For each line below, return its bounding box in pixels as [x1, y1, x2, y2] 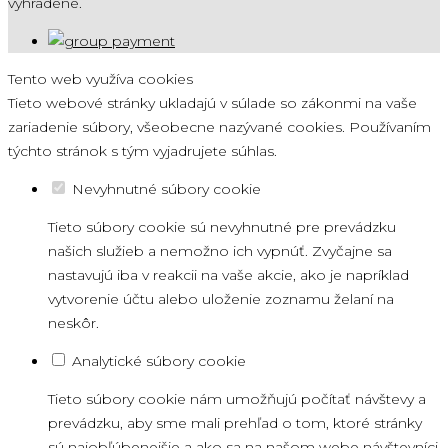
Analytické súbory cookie [72, 351, 246, 370]
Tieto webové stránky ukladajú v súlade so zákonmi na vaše [8, 93, 417, 112]
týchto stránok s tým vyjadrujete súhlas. [8, 141, 277, 160]
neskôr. [48, 313, 99, 332]
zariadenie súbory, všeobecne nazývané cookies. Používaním [8, 117, 431, 136]
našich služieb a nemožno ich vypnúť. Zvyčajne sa [48, 241, 392, 260]
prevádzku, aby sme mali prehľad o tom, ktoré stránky [48, 413, 422, 432]
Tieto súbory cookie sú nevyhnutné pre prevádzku [48, 217, 396, 236]
